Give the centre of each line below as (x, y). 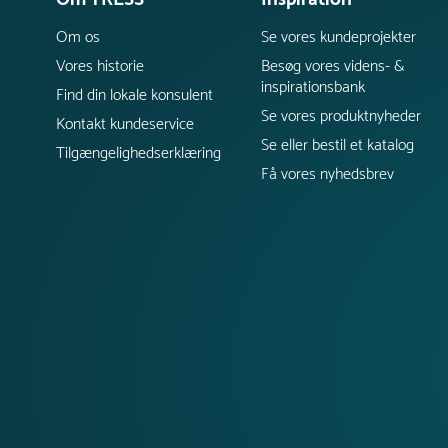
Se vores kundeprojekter (339, 37)
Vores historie (100, 66)
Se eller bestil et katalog (338, 145)
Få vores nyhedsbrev (328, 174)
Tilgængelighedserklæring (138, 153)
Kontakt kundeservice (125, 124)
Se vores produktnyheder (341, 116)
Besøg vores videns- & (333, 66)
